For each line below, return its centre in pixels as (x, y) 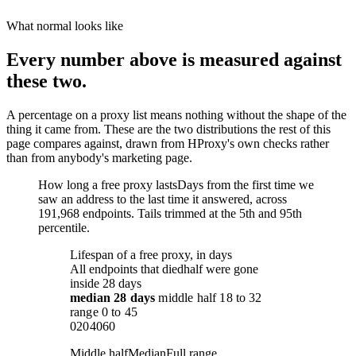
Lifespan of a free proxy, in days (151, 254)
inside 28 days (106, 283)
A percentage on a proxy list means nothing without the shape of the (176, 114)
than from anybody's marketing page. (99, 157)
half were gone (221, 269)
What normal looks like (65, 25)
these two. (46, 81)
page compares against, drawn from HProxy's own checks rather (168, 143)
